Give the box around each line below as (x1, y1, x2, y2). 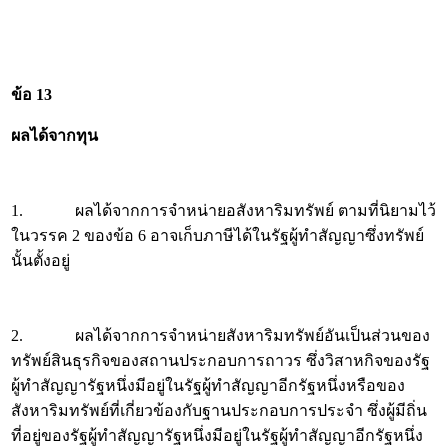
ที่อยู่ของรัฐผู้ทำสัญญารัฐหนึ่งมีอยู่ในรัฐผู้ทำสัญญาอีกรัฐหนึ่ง (11, 427, 423, 444)
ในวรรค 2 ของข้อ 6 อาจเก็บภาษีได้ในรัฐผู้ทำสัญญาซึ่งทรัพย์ (11, 227, 424, 244)
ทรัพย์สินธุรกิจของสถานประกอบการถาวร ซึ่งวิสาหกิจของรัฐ (11, 352, 430, 369)
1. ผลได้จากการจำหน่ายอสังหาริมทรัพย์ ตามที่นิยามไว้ (11, 202, 436, 219)
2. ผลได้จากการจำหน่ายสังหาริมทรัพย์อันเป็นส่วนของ (11, 327, 430, 344)
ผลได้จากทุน (11, 127, 98, 144)
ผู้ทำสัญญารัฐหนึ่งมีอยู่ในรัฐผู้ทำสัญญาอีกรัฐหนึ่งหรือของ (11, 377, 405, 394)
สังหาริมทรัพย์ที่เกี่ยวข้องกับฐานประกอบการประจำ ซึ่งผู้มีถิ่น (11, 402, 427, 419)
